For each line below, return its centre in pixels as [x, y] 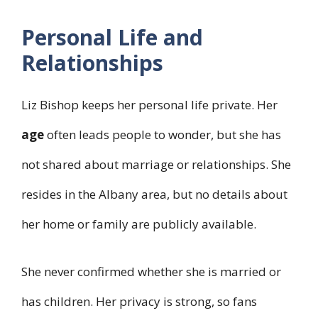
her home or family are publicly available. [139, 224]
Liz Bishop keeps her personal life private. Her [149, 104]
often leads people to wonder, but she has [163, 134]
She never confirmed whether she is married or [151, 272]
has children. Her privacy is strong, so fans [139, 302]
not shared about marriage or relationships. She [156, 164]
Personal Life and [112, 37]
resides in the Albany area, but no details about [154, 194]
